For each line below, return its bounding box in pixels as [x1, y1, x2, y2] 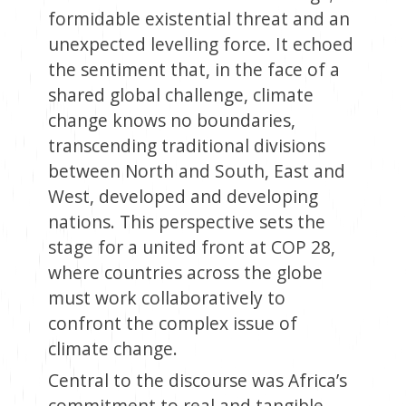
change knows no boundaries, [47, 108, 295, 133]
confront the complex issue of [47, 311, 297, 336]
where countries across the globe [47, 260, 323, 285]
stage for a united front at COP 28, [47, 235, 335, 260]
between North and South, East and [47, 159, 345, 184]
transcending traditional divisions [47, 133, 325, 159]
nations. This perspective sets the [47, 209, 325, 235]
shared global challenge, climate [47, 82, 314, 108]
